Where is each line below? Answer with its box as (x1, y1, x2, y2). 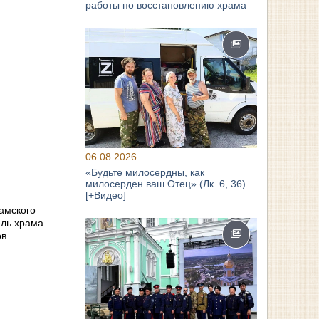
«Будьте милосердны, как (85, 166, 205, 178)
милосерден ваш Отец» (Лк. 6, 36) (85, 177, 246, 189)
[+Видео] (85, 189, 127, 201)
